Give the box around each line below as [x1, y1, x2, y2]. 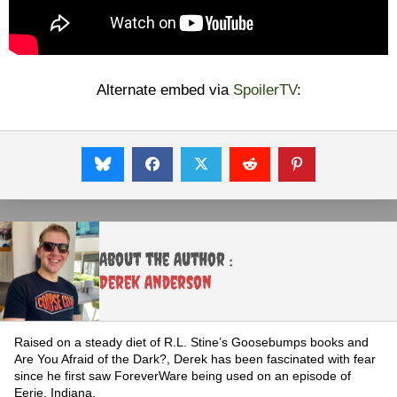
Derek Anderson [99, 271, 212, 293]
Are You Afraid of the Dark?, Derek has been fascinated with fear [14, 352, 376, 366]
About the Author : [99, 248, 232, 270]
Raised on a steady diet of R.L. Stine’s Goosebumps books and [14, 335, 369, 349]
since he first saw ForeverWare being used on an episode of [14, 369, 351, 383]
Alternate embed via [96, 82, 233, 98]
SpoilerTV [232, 82, 297, 98]
